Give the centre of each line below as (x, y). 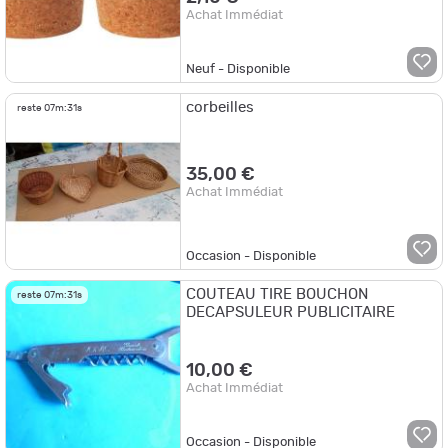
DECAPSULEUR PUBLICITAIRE (291, 312)
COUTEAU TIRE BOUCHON (277, 294)
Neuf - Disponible (238, 70)
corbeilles (220, 108)
